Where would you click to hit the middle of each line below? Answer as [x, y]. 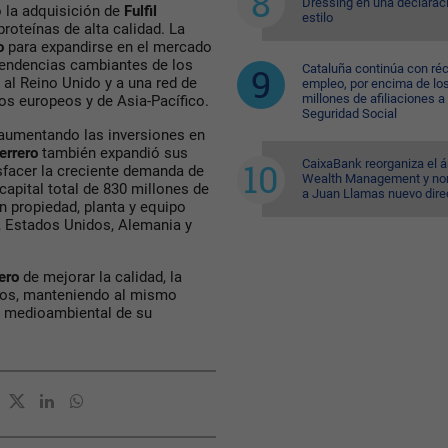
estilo [317, 17]
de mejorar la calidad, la [102, 277]
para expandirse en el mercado [110, 47]
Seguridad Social [349, 113]
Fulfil [138, 11]
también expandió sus [115, 153]
